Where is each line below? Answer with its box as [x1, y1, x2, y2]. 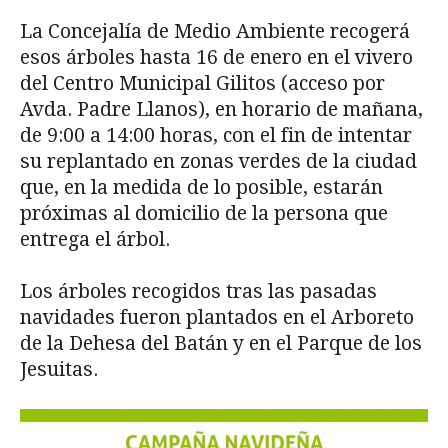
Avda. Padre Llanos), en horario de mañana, [20, 98, 423, 122]
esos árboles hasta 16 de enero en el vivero [20, 46, 413, 70]
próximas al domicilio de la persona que [20, 202, 388, 226]
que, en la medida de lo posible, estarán [20, 176, 383, 200]
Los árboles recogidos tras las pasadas [20, 280, 377, 304]
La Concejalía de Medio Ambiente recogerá [20, 20, 410, 44]
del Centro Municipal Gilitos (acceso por [20, 72, 385, 96]
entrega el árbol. [20, 228, 170, 252]
